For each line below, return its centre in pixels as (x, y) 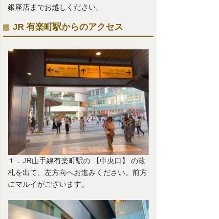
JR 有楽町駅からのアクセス (68, 27)
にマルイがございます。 (48, 184)
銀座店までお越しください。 (55, 7)
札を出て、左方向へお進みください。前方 (77, 172)
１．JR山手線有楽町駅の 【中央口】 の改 (77, 161)
